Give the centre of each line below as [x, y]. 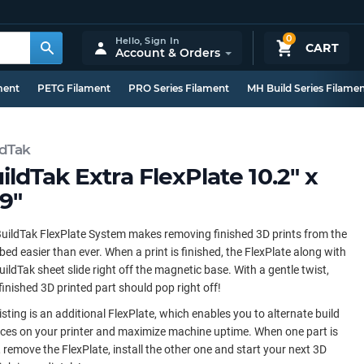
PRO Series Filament [179, 88]
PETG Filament [74, 88]
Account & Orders [167, 52]
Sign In [162, 40]
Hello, [130, 40]
